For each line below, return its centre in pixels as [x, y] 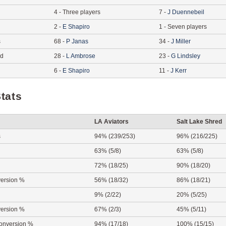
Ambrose [83, 56]
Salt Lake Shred [199, 122]
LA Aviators [111, 122]
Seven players [187, 27]
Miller [183, 41]
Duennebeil [188, 12]
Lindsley [189, 56]
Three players [81, 12]
